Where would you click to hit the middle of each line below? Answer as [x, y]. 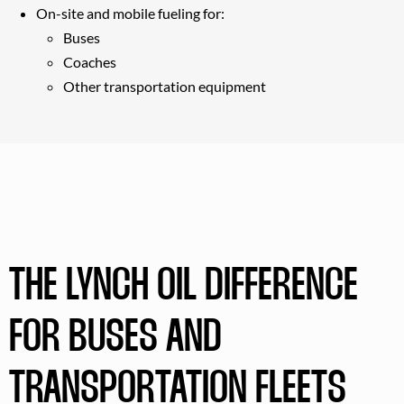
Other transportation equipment [165, 86]
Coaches [90, 61]
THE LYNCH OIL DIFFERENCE [184, 287]
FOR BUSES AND [115, 338]
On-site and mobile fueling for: [130, 13]
